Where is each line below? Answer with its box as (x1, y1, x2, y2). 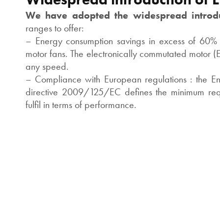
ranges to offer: (26, 22, 84, 34)
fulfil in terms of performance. (26, 98, 137, 111)
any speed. (26, 60, 69, 73)
